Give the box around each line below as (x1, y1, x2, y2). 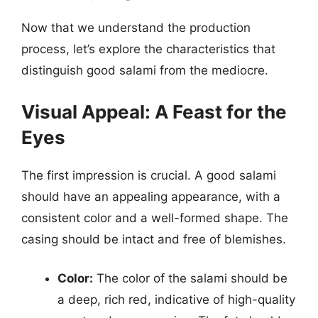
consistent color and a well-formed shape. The (21, 210, 288, 225)
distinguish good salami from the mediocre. (21, 63, 268, 77)
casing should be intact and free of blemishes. (21, 231, 286, 246)
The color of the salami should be (93, 271, 287, 285)
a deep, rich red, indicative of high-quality (57, 292, 295, 307)
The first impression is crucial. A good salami (21, 168, 276, 182)
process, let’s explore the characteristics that (21, 42, 275, 56)
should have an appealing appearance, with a (21, 189, 280, 204)
